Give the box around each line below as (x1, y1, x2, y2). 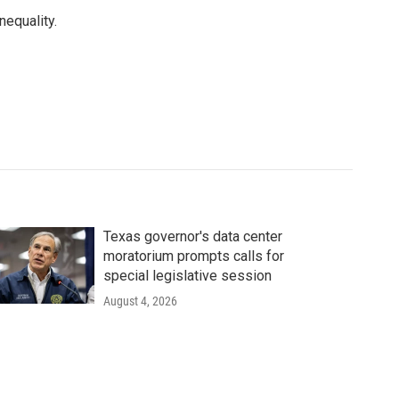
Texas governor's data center (102, 228, 282, 245)
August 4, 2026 (102, 294, 177, 308)
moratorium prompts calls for (102, 248, 284, 265)
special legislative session (102, 267, 272, 284)
